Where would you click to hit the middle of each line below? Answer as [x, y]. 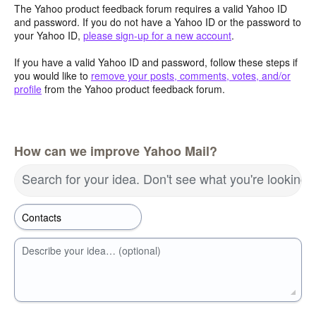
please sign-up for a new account [157, 35]
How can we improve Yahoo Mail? [116, 151]
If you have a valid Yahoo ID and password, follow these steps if [156, 62]
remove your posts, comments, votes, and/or [191, 76]
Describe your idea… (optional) [91, 250]
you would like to [53, 76]
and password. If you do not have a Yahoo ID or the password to [158, 22]
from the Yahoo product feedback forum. [133, 89]
